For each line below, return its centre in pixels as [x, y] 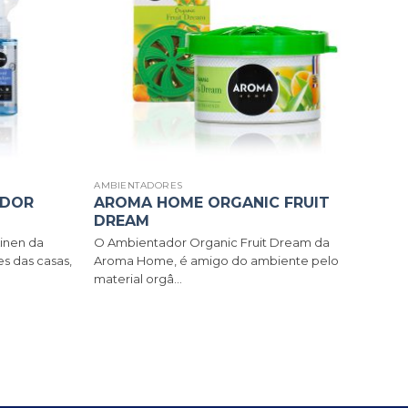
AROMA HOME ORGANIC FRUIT [212, 203]
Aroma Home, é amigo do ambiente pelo [217, 261]
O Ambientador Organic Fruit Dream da [212, 243]
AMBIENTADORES [138, 186]
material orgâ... [138, 279]
